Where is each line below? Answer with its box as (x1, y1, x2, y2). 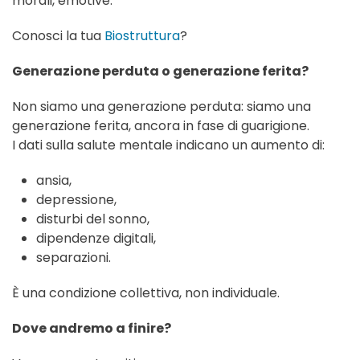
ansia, (36, 171, 72, 190)
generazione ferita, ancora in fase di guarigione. (12, 117, 309, 136)
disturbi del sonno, (36, 210, 149, 229)
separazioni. (36, 248, 111, 268)
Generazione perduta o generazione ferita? (12, 62, 309, 81)
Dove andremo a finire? (12, 319, 171, 338)
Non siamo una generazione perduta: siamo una (12, 97, 311, 117)
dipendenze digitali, (36, 229, 156, 248)
